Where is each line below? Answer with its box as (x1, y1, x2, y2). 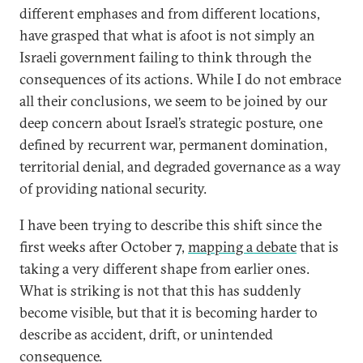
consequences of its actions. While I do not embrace (19, 70, 341, 88)
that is (297, 237, 339, 256)
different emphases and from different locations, (19, 4, 320, 23)
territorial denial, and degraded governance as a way (19, 157, 341, 176)
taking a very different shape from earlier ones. (19, 259, 310, 278)
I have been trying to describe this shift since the (19, 216, 322, 234)
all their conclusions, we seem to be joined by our (19, 92, 327, 110)
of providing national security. (19, 179, 207, 198)
